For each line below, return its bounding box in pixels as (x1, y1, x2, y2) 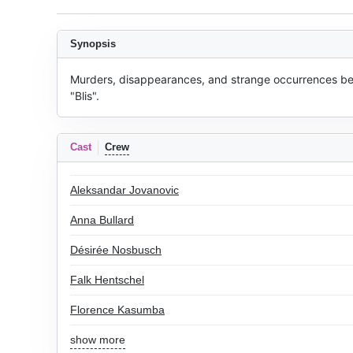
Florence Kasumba (70, 303, 165, 316)
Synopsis (70, 38, 116, 50)
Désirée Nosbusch (70, 243, 162, 256)
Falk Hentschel (70, 273, 144, 286)
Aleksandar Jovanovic (70, 184, 179, 196)
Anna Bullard (70, 214, 134, 226)
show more (70, 333, 125, 346)
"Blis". (70, 89, 99, 102)
